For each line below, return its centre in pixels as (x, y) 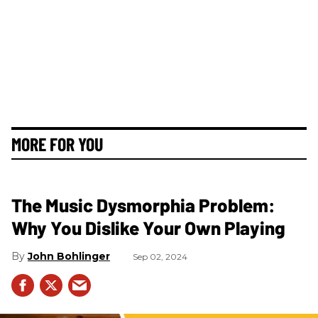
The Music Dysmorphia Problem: (143, 204)
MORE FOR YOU (57, 143)
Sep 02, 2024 (160, 256)
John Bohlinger (69, 256)
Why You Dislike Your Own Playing (148, 227)
